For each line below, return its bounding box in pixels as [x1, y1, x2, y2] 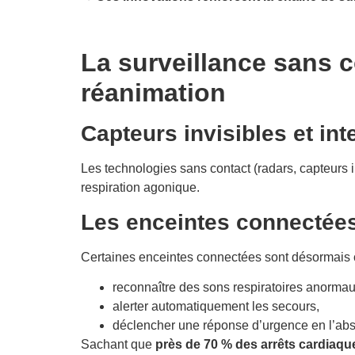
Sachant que [81, 338, 155, 352]
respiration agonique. [81, 181, 200, 195]
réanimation [81, 78, 226, 108]
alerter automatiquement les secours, [113, 300, 319, 314]
